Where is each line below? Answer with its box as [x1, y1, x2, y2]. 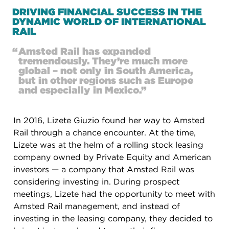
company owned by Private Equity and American [13, 152, 211, 162]
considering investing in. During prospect [13, 177, 179, 187]
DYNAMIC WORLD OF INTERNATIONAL [12, 16, 206, 28]
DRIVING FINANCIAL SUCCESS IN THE [12, 6, 202, 18]
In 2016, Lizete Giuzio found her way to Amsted [13, 116, 205, 125]
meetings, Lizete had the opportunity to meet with [13, 189, 215, 199]
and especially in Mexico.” [18, 84, 147, 96]
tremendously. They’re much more [18, 55, 188, 67]
